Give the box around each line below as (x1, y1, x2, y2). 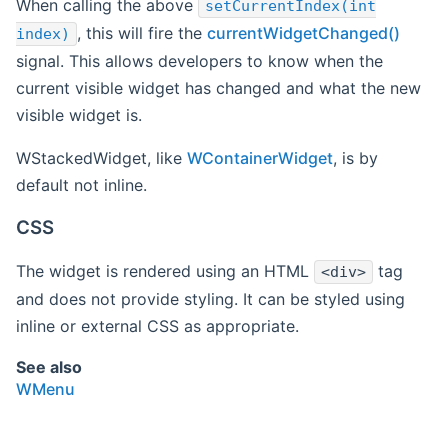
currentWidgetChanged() (207, 23, 400, 44)
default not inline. (16, 175, 147, 196)
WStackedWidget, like (16, 148, 187, 169)
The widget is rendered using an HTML (16, 260, 314, 281)
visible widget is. (16, 105, 142, 126)
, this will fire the (77, 23, 207, 44)
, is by (333, 148, 378, 169)
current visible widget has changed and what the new (16, 78, 421, 99)
